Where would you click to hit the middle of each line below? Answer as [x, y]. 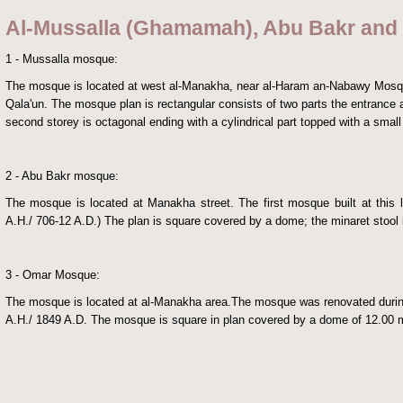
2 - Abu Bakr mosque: [62, 175]
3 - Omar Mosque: [52, 274]
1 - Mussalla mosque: [61, 58]
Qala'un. [28, 103]
